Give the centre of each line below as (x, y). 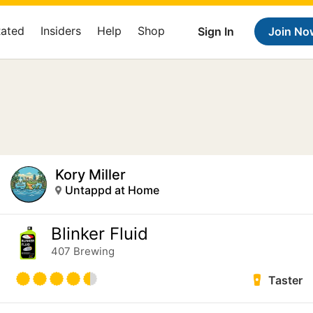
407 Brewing (82, 251)
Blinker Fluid (99, 234)
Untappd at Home (112, 190)
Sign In (216, 31)
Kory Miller (90, 175)
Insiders (61, 31)
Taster (286, 280)
